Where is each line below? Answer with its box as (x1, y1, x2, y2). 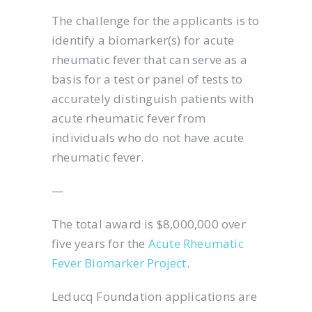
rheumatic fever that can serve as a (52, 52, 247, 68)
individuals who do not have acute (52, 130, 244, 146)
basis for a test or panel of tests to (52, 71, 243, 87)
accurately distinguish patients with (52, 91, 254, 107)
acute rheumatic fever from (52, 110, 206, 126)
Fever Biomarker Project (52, 255, 187, 271)
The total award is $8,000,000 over (52, 216, 246, 232)
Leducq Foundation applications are (52, 288, 257, 304)
